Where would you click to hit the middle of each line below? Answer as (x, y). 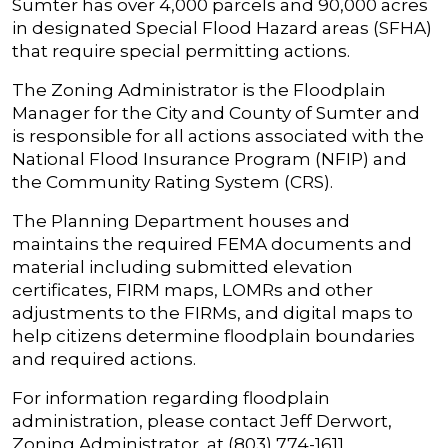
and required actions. (104, 359)
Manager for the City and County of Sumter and (216, 113)
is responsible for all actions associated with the (218, 136)
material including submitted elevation (182, 267)
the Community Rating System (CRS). (172, 182)
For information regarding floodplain (171, 398)
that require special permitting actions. (181, 51)
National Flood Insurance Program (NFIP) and (209, 159)
